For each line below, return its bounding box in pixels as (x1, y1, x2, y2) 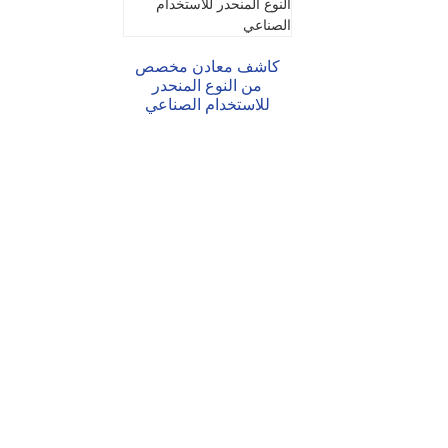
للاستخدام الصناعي (144, 95, 270, 113)
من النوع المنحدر (152, 76, 263, 94)
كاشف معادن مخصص (134, 57, 280, 75)
